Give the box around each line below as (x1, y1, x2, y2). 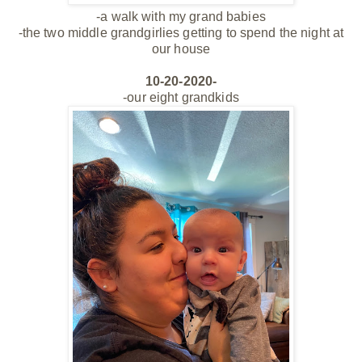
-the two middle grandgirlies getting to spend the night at (18, 26, 344, 40)
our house (151, 42, 211, 57)
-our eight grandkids (123, 90, 239, 105)
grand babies (189, 10, 266, 24)
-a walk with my (96, 10, 190, 24)
